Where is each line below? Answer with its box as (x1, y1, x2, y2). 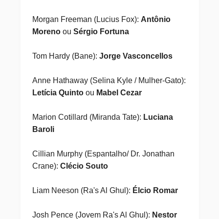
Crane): (32, 162, 60, 170)
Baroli (32, 125, 54, 133)
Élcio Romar (132, 186, 178, 195)
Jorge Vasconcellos (99, 52, 173, 60)
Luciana (143, 113, 173, 121)
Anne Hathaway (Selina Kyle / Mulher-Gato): (32, 76, 186, 85)
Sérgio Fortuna (73, 27, 129, 36)
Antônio (140, 15, 171, 23)
